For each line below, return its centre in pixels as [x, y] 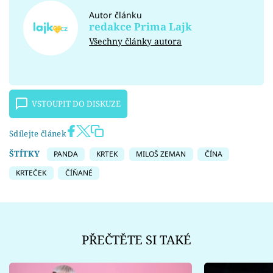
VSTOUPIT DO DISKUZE [76, 104]
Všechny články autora [136, 41]
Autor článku [116, 15]
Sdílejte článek [38, 134]
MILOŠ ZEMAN [161, 154]
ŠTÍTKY [24, 154]
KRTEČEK [31, 172]
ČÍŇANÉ [79, 172]
